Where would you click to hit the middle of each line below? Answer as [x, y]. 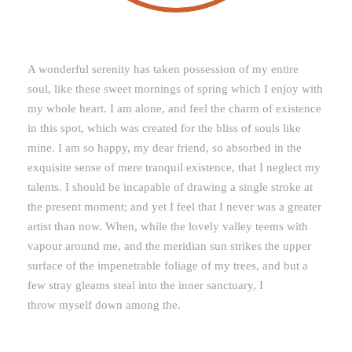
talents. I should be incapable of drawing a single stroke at [170, 187]
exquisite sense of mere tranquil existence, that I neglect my [174, 168]
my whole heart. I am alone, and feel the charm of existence [174, 109]
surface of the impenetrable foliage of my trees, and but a [168, 266]
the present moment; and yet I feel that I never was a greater [174, 207]
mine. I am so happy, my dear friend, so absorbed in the [165, 148]
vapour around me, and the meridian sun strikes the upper [169, 246]
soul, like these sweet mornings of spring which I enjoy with [175, 89]
